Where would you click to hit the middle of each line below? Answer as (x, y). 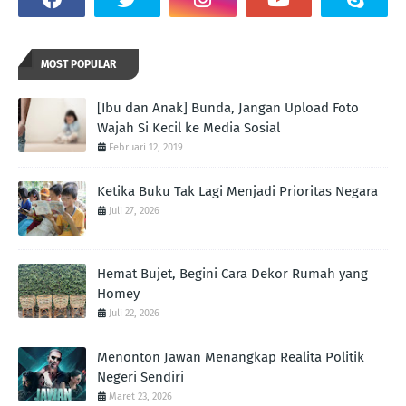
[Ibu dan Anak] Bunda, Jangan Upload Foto (228, 107)
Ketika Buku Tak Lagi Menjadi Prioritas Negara (237, 191)
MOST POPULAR (78, 64)
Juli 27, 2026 (134, 210)
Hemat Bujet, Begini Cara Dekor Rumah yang (232, 273)
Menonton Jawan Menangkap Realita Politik (231, 357)
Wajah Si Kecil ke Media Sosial (188, 127)
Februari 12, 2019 (146, 147)
